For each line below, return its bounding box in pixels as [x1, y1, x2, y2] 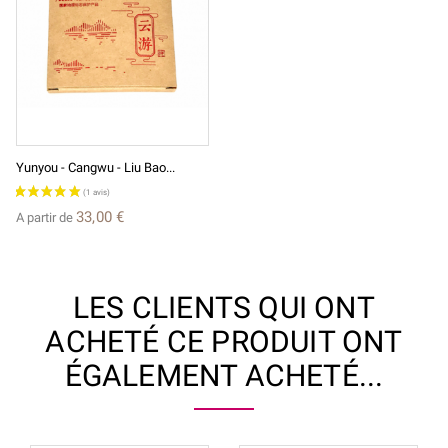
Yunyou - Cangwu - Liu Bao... [16, 160, 175, 176]
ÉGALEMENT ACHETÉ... [64, 358, 384, 394]
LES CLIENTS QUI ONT [73, 290, 375, 326]
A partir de [16, 210, 76, 226]
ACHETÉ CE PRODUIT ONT [45, 324, 403, 360]
